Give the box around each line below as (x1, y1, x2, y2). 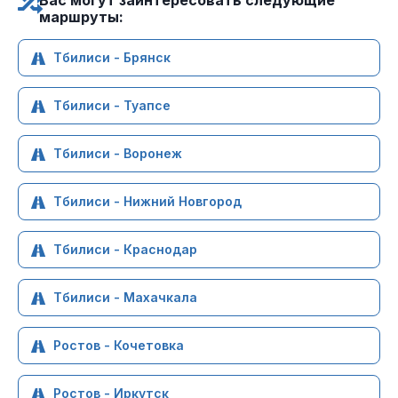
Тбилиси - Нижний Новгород (53, 194, 242, 209)
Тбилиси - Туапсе (53, 98, 171, 113)
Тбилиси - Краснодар (53, 242, 197, 257)
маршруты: (39, 8, 123, 26)
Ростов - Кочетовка (53, 338, 184, 353)
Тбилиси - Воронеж (53, 146, 182, 161)
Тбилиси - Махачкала (53, 290, 197, 305)
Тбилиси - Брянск (53, 50, 171, 65)
